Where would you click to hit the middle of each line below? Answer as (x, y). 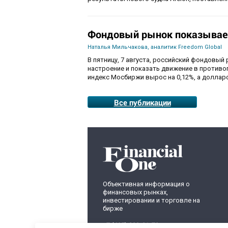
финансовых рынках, (135, 192)
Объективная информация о (146, 184)
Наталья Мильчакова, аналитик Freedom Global (155, 47)
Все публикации (142, 102)
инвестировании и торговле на (151, 200)
